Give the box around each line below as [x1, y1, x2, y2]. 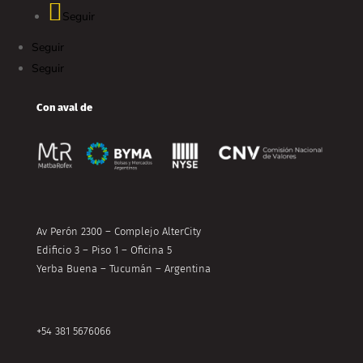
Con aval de [36, 101, 92, 114]
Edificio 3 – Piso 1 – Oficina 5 [36, 243, 172, 256]
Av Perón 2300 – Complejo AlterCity [36, 224, 201, 237]
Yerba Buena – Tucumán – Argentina [36, 262, 211, 275]
